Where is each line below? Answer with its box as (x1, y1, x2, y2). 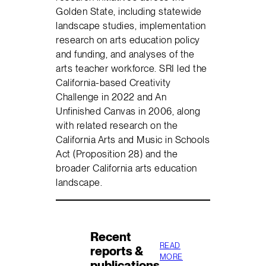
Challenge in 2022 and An (56, 91, 167, 103)
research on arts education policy (56, 34, 200, 46)
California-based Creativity (56, 77, 171, 89)
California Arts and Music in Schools (56, 134, 210, 146)
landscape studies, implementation (56, 20, 206, 32)
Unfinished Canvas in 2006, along (56, 105, 201, 118)
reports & (90, 243, 142, 258)
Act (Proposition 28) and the (56, 148, 178, 160)
